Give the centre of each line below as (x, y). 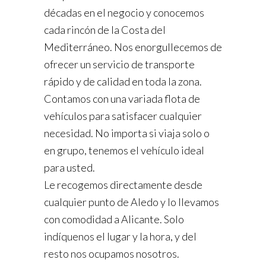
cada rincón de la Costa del (105, 30)
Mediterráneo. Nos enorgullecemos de (133, 47)
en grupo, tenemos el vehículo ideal (124, 151)
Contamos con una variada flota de (122, 99)
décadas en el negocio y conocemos (124, 13)
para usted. (69, 168)
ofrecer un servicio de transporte (119, 64)
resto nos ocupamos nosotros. (112, 254)
